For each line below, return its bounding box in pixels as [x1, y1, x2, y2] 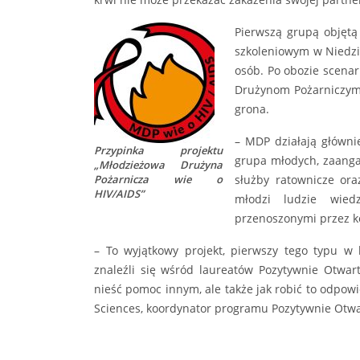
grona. [235, 101, 269, 117]
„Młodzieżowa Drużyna [94, 157, 223, 173]
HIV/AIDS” [94, 186, 144, 202]
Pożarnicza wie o [94, 172, 223, 187]
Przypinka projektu [94, 143, 223, 158]
